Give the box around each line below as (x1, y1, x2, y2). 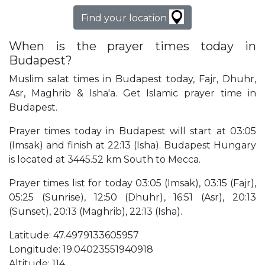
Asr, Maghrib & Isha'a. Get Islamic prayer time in (9, 88, 256, 99)
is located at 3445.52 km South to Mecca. (9, 154, 201, 166)
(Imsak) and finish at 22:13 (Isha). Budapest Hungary (9, 140, 256, 151)
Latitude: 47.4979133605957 (9, 230, 139, 241)
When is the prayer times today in (9, 39, 256, 54)
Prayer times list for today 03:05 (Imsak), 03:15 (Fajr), (9, 177, 256, 189)
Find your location (81, 12, 169, 24)
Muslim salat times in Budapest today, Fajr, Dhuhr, (9, 73, 256, 85)
